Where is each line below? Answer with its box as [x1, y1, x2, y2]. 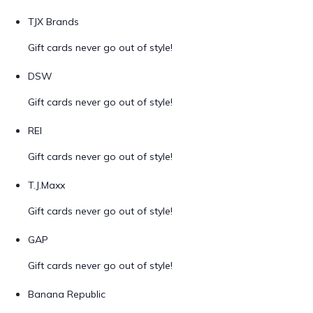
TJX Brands [28, 15, 79, 28]
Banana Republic [28, 288, 105, 300]
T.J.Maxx [28, 179, 65, 191]
